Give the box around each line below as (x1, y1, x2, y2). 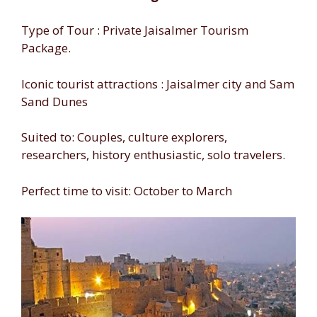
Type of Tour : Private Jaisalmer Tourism (21, 22, 248, 38)
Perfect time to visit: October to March (21, 182, 232, 199)
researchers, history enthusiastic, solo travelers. (21, 146, 285, 163)
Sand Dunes (21, 93, 88, 110)
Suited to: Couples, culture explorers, (21, 129, 227, 145)
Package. (21, 40, 71, 56)
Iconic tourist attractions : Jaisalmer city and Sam (21, 75, 294, 92)
